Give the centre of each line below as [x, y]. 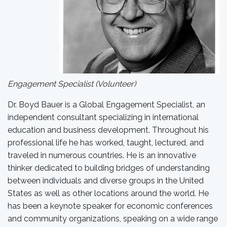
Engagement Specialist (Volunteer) [72, 84]
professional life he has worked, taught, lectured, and [106, 143]
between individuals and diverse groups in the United [106, 181]
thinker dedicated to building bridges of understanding [109, 168]
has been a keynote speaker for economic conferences [110, 206]
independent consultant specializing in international [103, 117]
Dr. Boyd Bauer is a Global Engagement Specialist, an [106, 105]
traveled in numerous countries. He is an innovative [102, 155]
